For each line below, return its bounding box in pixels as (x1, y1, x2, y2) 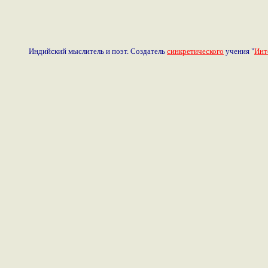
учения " (224, 46, 254, 56)
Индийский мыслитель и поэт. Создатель (29, 46, 167, 56)
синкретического (167, 46, 224, 56)
